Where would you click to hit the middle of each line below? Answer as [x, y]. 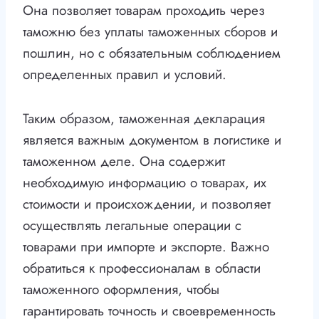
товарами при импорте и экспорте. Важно [146, 247]
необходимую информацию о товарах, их [145, 183]
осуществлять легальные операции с [132, 226]
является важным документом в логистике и [152, 140]
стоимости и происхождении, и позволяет [147, 204]
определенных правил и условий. [125, 75]
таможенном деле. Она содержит [124, 162]
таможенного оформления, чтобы [121, 290]
